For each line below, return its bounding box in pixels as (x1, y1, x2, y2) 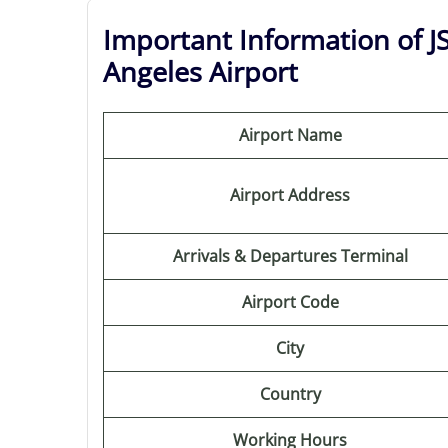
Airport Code (241, 291, 339, 313)
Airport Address (230, 184, 350, 206)
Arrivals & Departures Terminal (172, 245, 408, 267)
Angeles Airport (103, 53, 298, 90)
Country (259, 383, 321, 405)
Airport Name (238, 124, 342, 146)
